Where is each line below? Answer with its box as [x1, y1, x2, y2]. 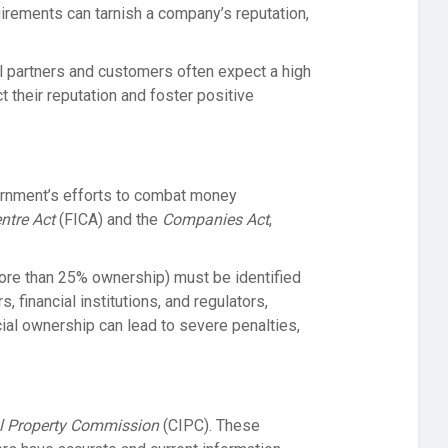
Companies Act [162, 210, 269, 230]
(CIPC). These [159, 416, 260, 436]
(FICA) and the [55, 210, 162, 230]
